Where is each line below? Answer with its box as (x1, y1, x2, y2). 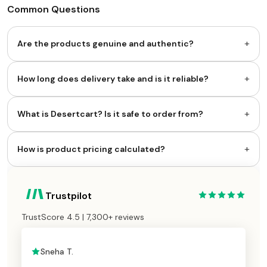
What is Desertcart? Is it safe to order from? (17, 108, 203, 119)
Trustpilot (45, 189, 92, 202)
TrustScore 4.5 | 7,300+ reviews (21, 211, 144, 222)
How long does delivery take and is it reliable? (17, 73, 209, 84)
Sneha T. (41, 246, 73, 257)
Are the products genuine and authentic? (17, 38, 194, 49)
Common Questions (7, 2, 100, 15)
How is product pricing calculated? (17, 143, 165, 154)
